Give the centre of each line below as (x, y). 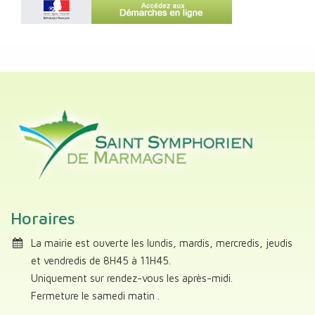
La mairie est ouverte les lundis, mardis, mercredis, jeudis (162, 243)
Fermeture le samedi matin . (96, 296)
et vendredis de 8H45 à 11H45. (101, 261)
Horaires (43, 218)
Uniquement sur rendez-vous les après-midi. (132, 278)
